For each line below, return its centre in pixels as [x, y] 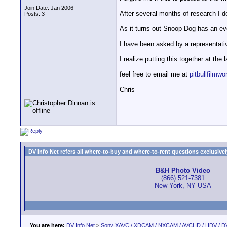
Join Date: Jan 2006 [49, 8]
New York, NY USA [183, 186]
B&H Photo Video [183, 171]
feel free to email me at [155, 74]
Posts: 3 [34, 14]
